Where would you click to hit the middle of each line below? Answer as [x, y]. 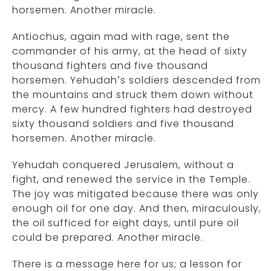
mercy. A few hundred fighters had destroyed [132, 109]
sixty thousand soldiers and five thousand [123, 124]
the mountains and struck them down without [133, 95]
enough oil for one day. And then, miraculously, [137, 208]
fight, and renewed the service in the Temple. [131, 179]
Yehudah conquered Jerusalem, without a [123, 165]
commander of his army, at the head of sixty [130, 51]
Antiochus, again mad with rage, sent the [121, 37]
